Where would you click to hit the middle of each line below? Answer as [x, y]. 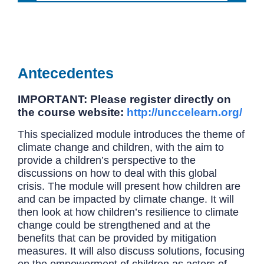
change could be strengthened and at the [114, 225]
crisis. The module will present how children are [129, 186]
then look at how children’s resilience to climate [128, 212]
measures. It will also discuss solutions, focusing [131, 251]
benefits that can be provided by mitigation [117, 238]
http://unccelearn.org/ [184, 112]
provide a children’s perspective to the [107, 160]
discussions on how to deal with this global [117, 173]
